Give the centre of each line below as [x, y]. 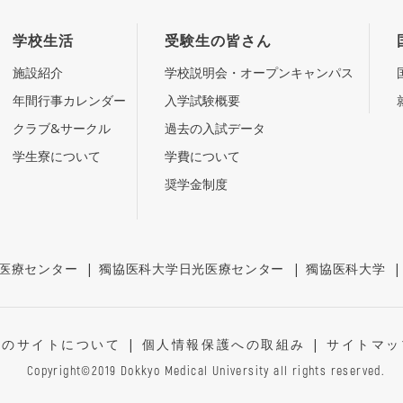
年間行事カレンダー [69, 100]
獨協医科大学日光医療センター [192, 268]
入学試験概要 [202, 100]
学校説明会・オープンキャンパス [259, 72]
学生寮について [57, 156]
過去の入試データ [215, 128]
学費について [202, 156]
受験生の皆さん [218, 40]
